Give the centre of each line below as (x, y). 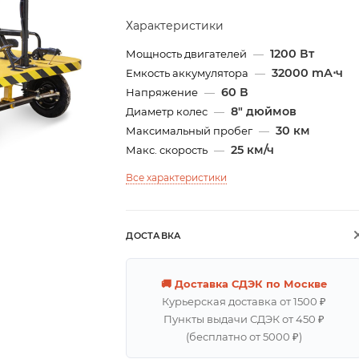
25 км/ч (253, 150)
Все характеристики (177, 178)
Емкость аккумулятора (189, 73)
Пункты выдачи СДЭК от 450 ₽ (244, 319)
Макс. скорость (168, 150)
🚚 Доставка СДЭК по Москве (244, 284)
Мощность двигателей (188, 54)
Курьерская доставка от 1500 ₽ (244, 302)
